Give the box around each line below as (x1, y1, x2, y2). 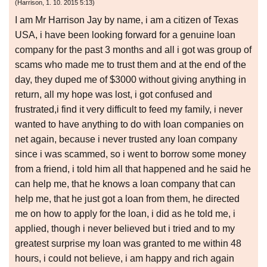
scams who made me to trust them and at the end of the (15, 60, 246, 70)
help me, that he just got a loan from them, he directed (15, 194, 240, 204)
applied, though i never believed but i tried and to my (15, 223, 235, 234)
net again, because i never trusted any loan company (15, 134, 237, 145)
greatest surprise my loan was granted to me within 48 (15, 238, 241, 249)
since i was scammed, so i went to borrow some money (15, 149, 246, 160)
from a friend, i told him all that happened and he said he (15, 164, 251, 175)
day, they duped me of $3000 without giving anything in (15, 74, 246, 85)
